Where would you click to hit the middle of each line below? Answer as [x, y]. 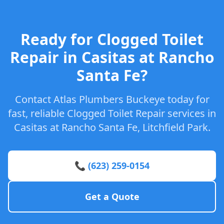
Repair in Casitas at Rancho [112, 57]
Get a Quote [112, 196]
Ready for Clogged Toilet [112, 39]
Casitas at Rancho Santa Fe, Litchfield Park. [112, 127]
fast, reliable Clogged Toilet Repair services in [112, 113]
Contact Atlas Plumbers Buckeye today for [112, 99]
